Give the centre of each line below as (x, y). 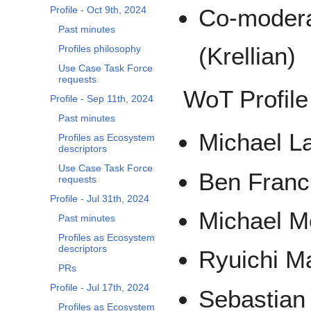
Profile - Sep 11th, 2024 (102, 99)
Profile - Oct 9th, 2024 (98, 10)
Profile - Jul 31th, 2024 (100, 199)
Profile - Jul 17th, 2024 (100, 288)
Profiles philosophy (100, 49)
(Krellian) (247, 56)
